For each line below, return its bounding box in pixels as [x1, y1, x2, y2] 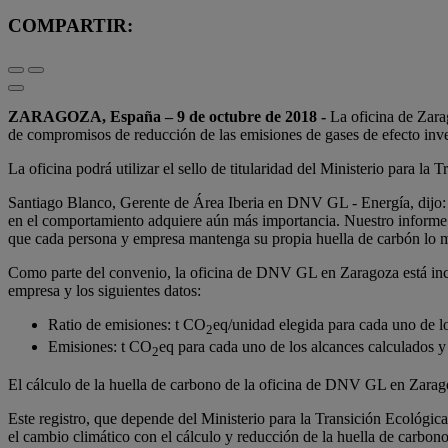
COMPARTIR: [8, 15, 133, 37]
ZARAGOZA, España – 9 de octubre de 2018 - [8, 108, 326, 126]
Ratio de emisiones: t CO [48, 316, 206, 334]
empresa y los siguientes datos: [8, 282, 201, 300]
